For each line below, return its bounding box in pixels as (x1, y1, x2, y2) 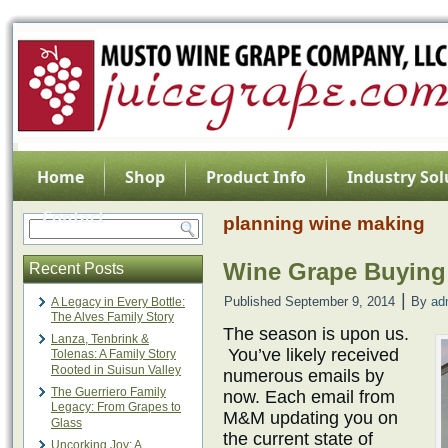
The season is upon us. (223, 324, 409, 344)
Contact (42, 206, 105, 228)
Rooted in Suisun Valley (51, 363, 181, 378)
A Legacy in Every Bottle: (51, 295, 185, 309)
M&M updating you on (223, 408, 398, 428)
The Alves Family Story (51, 310, 174, 325)
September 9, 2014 (285, 294, 395, 309)
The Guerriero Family (51, 385, 166, 399)
